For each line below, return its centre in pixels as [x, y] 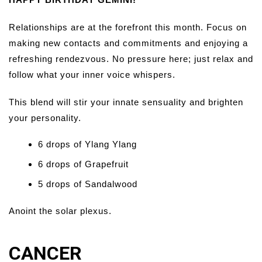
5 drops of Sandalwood [88, 184]
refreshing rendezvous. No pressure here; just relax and [131, 59]
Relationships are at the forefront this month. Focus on [128, 27]
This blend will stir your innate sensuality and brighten [126, 102]
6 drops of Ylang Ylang [87, 144]
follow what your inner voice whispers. [92, 75]
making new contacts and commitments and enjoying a [128, 43]
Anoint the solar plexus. [60, 211]
